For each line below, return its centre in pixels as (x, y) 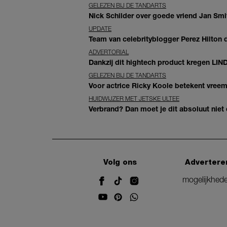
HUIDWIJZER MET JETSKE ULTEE (134, 98)
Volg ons (120, 162)
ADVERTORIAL (109, 52)
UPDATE (100, 28)
